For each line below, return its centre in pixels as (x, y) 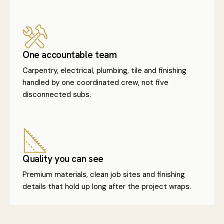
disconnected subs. (57, 94)
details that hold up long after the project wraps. (107, 186)
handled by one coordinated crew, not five (95, 82)
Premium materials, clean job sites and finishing (104, 174)
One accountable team (70, 55)
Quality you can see (63, 159)
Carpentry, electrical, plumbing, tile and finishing (104, 70)
